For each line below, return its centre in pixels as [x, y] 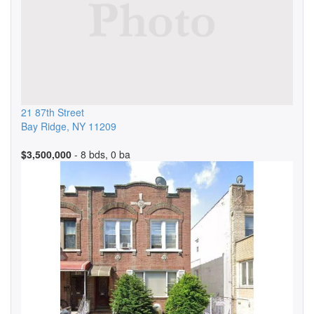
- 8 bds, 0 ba [101, 154]
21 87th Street [53, 112]
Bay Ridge [44, 126]
